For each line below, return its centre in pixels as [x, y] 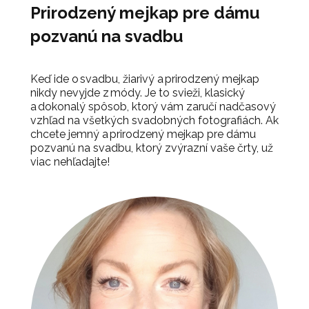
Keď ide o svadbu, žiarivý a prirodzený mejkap [145, 79]
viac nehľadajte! [70, 161]
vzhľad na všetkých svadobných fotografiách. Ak [154, 120]
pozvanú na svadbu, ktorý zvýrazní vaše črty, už [152, 148]
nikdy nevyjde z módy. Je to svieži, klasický [138, 92]
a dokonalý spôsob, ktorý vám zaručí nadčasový [153, 106]
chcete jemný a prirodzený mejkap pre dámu [143, 134]
